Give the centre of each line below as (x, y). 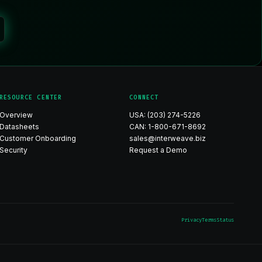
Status (225, 220)
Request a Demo (158, 150)
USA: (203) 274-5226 (165, 115)
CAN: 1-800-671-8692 (168, 127)
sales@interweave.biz (168, 138)
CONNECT (144, 97)
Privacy (192, 220)
